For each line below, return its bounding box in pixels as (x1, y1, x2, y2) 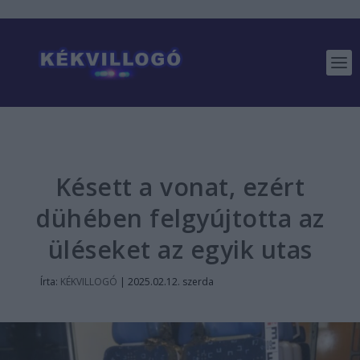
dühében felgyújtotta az (35, 202, 325, 235)
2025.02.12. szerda (127, 275, 214, 288)
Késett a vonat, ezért (55, 170, 305, 203)
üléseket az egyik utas (47, 233, 313, 266)
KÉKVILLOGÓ (59, 275, 117, 288)
